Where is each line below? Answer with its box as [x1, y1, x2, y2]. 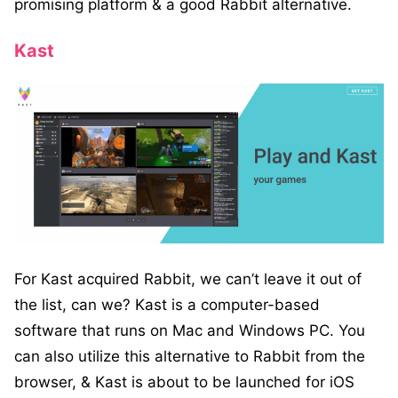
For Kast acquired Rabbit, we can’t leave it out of [14, 270, 362, 289]
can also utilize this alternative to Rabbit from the [14, 347, 365, 366]
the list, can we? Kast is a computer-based [14, 296, 320, 314]
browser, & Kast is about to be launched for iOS [14, 373, 354, 392]
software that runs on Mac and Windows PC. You [14, 322, 365, 340]
